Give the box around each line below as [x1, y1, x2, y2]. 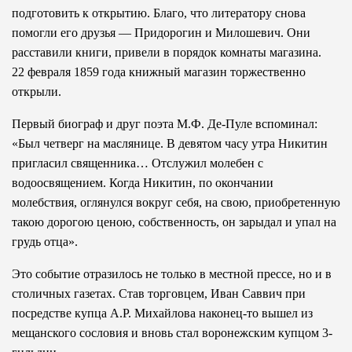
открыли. [12, 84, 61, 98]
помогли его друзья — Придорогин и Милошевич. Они [12, 25, 310, 39]
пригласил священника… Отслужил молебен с [12, 156, 263, 170]
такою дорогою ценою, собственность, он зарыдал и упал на [12, 214, 336, 229]
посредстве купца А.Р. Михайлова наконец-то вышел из [12, 306, 313, 320]
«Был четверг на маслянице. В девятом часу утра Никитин [12, 136, 328, 150]
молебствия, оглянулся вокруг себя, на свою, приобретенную [12, 195, 340, 209]
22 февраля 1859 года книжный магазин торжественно [12, 64, 306, 79]
